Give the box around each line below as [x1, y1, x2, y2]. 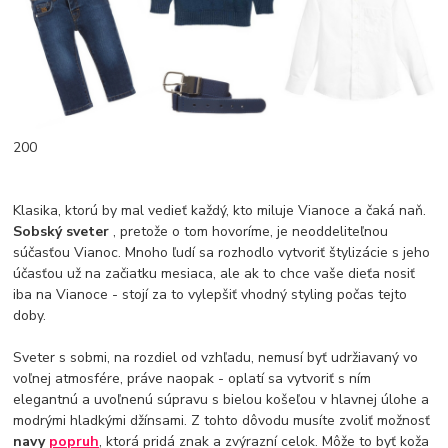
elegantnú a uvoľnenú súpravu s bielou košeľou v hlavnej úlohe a [13, 390, 430, 410]
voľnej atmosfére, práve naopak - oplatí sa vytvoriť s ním [13, 369, 372, 389]
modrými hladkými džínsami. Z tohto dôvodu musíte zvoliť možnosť [13, 411, 431, 431]
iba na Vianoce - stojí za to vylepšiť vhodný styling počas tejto [13, 285, 408, 305]
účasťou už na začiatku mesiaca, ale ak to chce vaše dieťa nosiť [13, 264, 416, 284]
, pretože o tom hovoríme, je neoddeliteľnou [113, 222, 389, 242]
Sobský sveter [13, 222, 114, 242]
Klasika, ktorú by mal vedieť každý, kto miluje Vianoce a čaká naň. [13, 201, 427, 221]
